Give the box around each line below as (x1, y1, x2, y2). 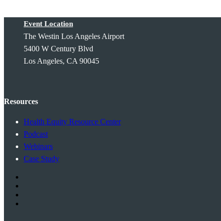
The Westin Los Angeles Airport (24, 32, 126, 40)
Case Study (24, 154, 59, 163)
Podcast (24, 130, 48, 138)
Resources (4, 97, 38, 106)
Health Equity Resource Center (24, 117, 121, 126)
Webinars (24, 142, 53, 150)
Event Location (24, 20, 73, 28)
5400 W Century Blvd (24, 44, 93, 53)
